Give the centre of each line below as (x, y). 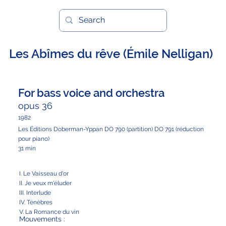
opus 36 (35, 105)
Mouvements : (42, 219)
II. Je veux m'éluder (45, 183)
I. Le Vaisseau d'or (44, 173)
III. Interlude (35, 192)
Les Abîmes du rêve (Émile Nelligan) (111, 54)
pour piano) (34, 138)
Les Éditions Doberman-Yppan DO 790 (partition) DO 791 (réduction (111, 129)
